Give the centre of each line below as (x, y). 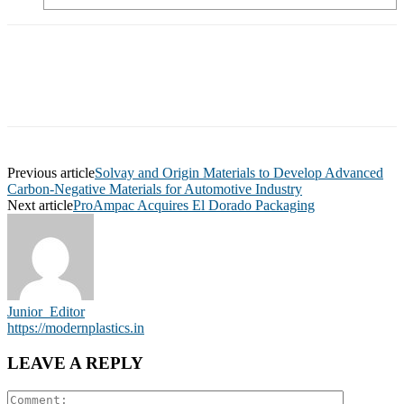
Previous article (51, 173)
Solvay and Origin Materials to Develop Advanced (239, 173)
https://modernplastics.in (76, 328)
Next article (40, 206)
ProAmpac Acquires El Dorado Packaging (194, 206)
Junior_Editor (46, 312)
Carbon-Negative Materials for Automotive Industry (155, 189)
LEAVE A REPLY (75, 363)
